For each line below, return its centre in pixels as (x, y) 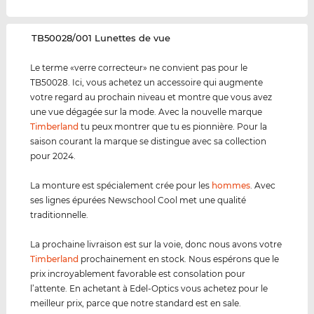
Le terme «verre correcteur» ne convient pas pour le (139, 68)
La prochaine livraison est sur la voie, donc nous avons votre (156, 245)
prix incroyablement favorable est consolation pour (138, 274)
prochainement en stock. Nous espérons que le (179, 259)
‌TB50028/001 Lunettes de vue (101, 38)
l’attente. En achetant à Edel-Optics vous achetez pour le (149, 289)
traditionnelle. (60, 215)
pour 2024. (53, 156)
